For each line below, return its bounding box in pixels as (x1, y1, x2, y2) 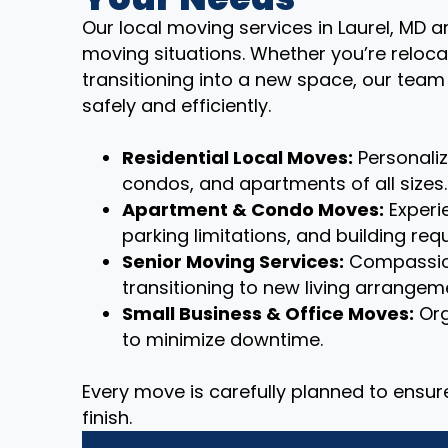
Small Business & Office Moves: (122, 301, 414, 326)
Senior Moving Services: (122, 249, 344, 274)
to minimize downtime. (122, 327, 323, 352)
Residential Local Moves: (122, 145, 353, 170)
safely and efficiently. (82, 93, 271, 118)
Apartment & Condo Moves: (122, 197, 384, 222)
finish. (82, 405, 132, 430)
